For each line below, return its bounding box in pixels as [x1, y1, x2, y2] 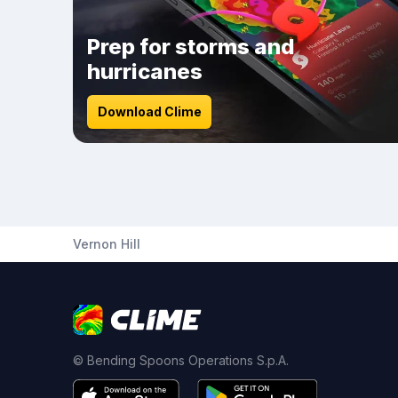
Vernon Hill [73, 236, 140, 251]
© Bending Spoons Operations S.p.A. [73, 353, 289, 368]
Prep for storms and [87, 34, 295, 60]
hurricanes [87, 59, 203, 84]
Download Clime [97, 104, 202, 119]
